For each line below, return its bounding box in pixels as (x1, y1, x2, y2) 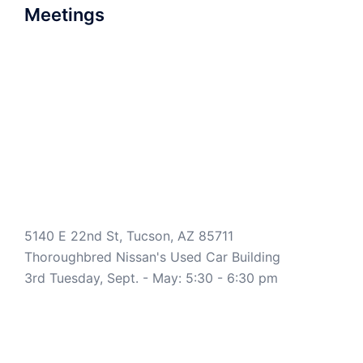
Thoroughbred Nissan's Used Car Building (24, 248, 280, 265)
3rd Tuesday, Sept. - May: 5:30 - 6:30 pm (24, 269, 278, 286)
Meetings (24, 3, 105, 25)
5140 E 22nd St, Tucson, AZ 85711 (24, 227, 233, 244)
